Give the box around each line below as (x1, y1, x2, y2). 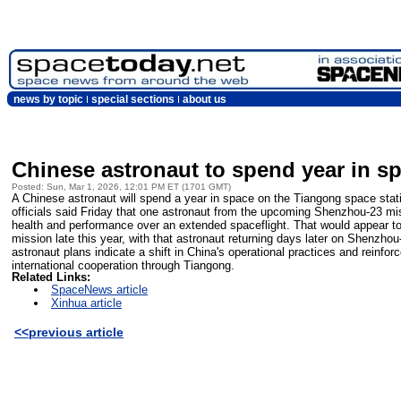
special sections (91, 94, 175, 105)
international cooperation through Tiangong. (12, 258, 235, 272)
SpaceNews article (51, 283, 148, 297)
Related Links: (12, 270, 90, 285)
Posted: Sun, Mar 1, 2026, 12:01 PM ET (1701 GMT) (12, 181, 231, 192)
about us (183, 94, 226, 105)
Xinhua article (51, 296, 122, 311)
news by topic (13, 94, 83, 105)
